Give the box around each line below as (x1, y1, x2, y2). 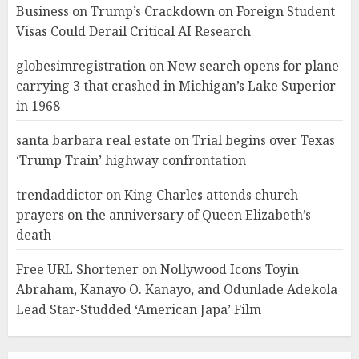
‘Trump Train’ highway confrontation (16, 151, 246, 169)
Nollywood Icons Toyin (160, 260, 299, 278)
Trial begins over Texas (192, 131, 335, 149)
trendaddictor (16, 185, 103, 204)
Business (16, 2, 69, 20)
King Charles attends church (124, 185, 298, 204)
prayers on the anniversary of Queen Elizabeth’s (16, 205, 311, 224)
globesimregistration (16, 56, 146, 75)
